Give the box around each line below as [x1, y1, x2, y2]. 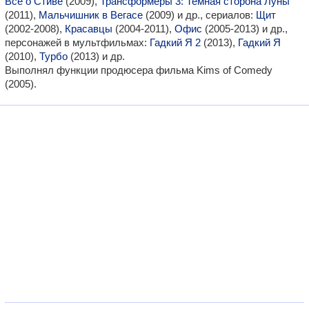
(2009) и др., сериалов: [143, 9, 256, 21]
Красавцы [65, 23, 112, 34]
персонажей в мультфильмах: [5, 37, 150, 48]
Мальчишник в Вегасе [39, 9, 143, 21]
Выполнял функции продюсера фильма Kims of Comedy [5, 64, 272, 76]
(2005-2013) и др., [202, 23, 288, 34]
